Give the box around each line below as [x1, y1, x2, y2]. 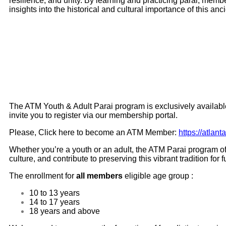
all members [76, 171, 125, 180]
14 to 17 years [29, 197, 80, 206]
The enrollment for [9, 171, 76, 180]
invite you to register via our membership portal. [9, 110, 178, 120]
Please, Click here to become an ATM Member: [9, 128, 179, 137]
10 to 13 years [29, 188, 80, 197]
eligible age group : [125, 171, 193, 180]
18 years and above [29, 206, 100, 215]
